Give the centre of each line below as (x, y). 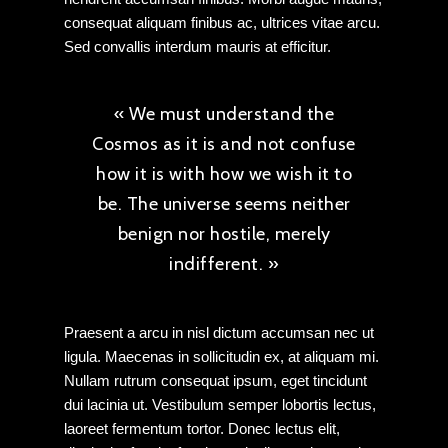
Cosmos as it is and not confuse (224, 144)
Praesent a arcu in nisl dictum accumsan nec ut (219, 332)
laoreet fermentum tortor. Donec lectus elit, (202, 428)
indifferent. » (224, 264)
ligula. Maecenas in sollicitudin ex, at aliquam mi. (221, 356)
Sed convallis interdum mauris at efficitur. (197, 46)
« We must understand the (224, 114)
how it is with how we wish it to (224, 174)
